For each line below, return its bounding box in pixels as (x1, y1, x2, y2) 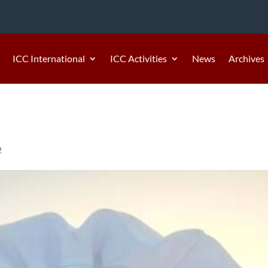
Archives (229, 52, 264, 64)
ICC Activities (110, 52, 167, 64)
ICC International (13, 52, 85, 64)
